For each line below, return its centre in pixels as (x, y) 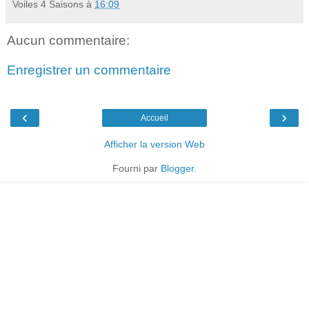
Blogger (177, 168)
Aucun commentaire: (68, 40)
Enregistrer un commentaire (89, 70)
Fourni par (137, 168)
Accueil (154, 118)
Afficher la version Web (154, 144)
